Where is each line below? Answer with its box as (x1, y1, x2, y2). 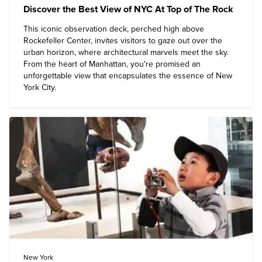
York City (23, 82, 54, 92)
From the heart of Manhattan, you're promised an (23, 59, 201, 69)
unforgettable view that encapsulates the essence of (23, 71, 216, 81)
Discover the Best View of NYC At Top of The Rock (23, 4, 233, 15)
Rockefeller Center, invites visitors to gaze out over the (23, 36, 222, 46)
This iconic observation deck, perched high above (23, 24, 204, 34)
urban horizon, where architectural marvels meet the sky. (23, 47, 229, 57)
